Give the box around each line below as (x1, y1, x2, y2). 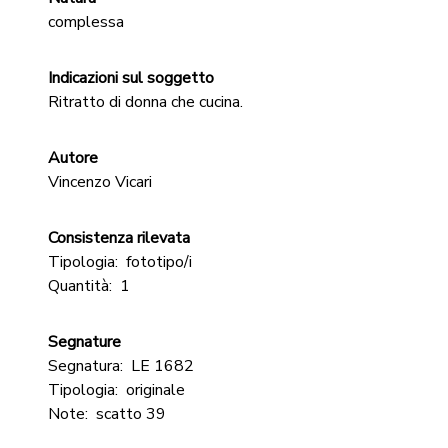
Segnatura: (48, 355, 123, 377)
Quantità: (48, 275, 112, 297)
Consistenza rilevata (48, 227, 190, 249)
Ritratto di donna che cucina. (48, 91, 243, 113)
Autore (48, 147, 98, 169)
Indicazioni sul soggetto (48, 67, 214, 89)
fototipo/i (126, 251, 192, 273)
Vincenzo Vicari (48, 171, 152, 193)
